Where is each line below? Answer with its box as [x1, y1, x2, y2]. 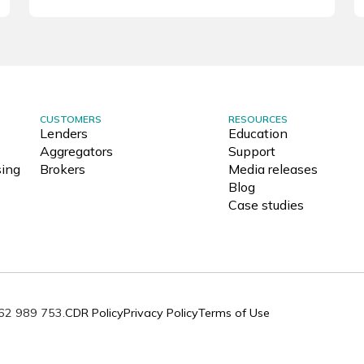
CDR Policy [65, 305, 123, 320]
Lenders [39, 125, 88, 142]
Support [227, 143, 275, 160]
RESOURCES [227, 113, 288, 126]
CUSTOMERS [39, 113, 102, 126]
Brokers [39, 161, 85, 178]
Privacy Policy [123, 305, 198, 320]
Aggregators [39, 143, 113, 160]
